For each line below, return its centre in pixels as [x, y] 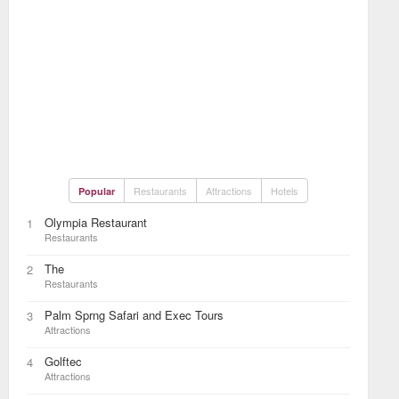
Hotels [285, 190]
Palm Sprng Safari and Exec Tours [134, 314]
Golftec [63, 361]
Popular [97, 191]
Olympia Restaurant [96, 222]
